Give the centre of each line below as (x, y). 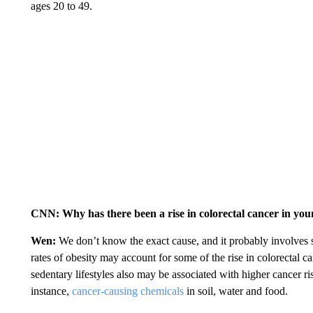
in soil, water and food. (235, 291)
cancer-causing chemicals (128, 291)
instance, (51, 291)
